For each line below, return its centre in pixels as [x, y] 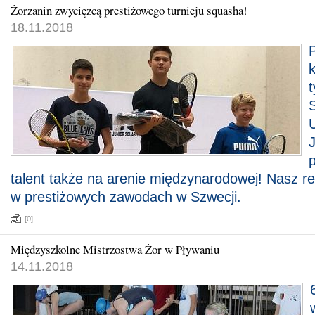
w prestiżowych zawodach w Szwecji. [126, 197]
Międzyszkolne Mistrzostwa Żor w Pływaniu [115, 249]
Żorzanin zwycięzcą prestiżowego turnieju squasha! [129, 10]
